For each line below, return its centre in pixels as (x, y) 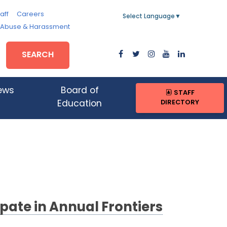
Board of (80, 91)
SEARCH (38, 55)
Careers (30, 14)
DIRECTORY (180, 103)
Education (80, 104)
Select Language (149, 17)
